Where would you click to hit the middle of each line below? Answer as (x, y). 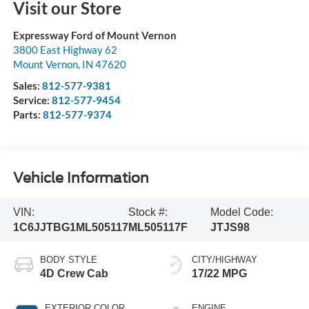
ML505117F (158, 227)
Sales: (27, 86)
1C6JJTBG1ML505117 (70, 227)
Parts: (28, 115)
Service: (32, 100)
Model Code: (242, 212)
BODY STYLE (68, 260)
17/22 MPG (219, 274)
